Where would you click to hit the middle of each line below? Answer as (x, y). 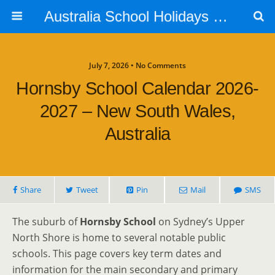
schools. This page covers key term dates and (117, 254)
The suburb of (46, 222)
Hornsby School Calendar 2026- (137, 88)
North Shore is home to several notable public (119, 238)
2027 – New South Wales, (137, 111)
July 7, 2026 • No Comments (137, 65)
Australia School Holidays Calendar (220, 16)
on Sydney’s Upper (200, 222)
